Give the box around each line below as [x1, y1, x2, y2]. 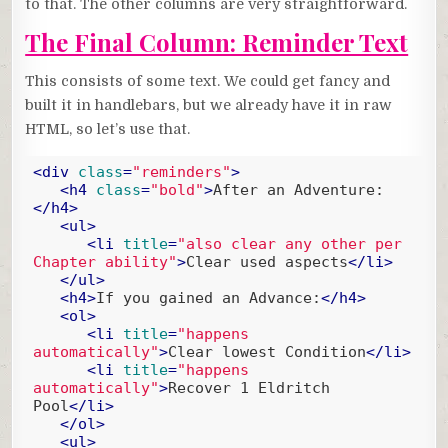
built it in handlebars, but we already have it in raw [25, 96, 393, 113]
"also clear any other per [176, 235, 402, 254]
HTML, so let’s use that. [25, 120, 191, 137]
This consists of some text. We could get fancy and [25, 72, 391, 89]
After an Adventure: [212, 181, 384, 200]
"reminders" [131, 163, 231, 182]
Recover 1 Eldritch [167, 379, 330, 398]
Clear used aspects [185, 253, 348, 272]
